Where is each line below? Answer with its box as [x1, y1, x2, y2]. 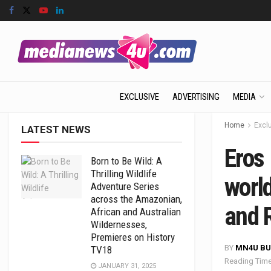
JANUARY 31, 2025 [96, 262, 156, 270]
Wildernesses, [91, 218, 147, 230]
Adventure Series [91, 180, 159, 192]
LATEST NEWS [21, 123, 91, 135]
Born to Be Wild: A [91, 155, 162, 167]
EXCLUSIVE [119, 91, 159, 102]
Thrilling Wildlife [91, 168, 157, 180]
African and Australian [91, 206, 181, 218]
